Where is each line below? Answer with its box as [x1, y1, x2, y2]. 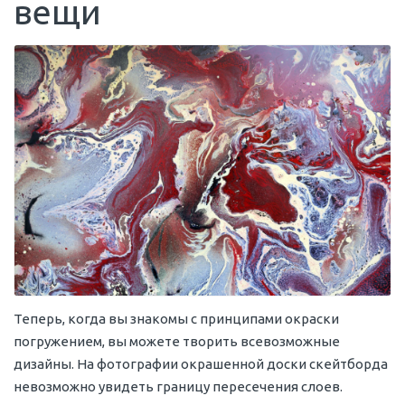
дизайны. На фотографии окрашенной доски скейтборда [14, 356, 388, 372]
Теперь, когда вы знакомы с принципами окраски [14, 311, 339, 327]
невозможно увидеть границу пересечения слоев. [14, 379, 343, 395]
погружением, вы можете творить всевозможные [14, 334, 340, 350]
